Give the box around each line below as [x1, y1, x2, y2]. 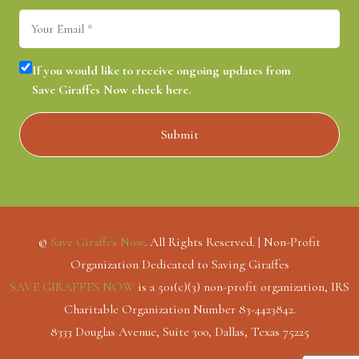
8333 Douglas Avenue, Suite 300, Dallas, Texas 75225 [50, 324, 309, 341]
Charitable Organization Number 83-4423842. [63, 301, 296, 318]
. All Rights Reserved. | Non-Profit [144, 234, 321, 251]
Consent [19, 61, 62, 78]
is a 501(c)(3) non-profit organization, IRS [135, 279, 349, 296]
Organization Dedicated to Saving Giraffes [70, 256, 289, 273]
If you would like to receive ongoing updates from [32, 63, 291, 79]
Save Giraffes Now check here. [32, 82, 191, 99]
